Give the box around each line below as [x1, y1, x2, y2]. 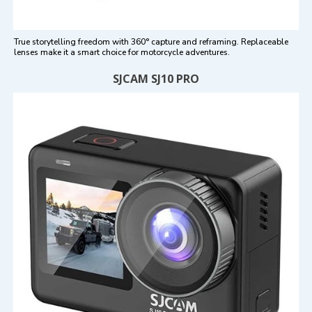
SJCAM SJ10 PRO [113, 71, 199, 87]
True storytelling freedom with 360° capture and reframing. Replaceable [14, 36, 288, 48]
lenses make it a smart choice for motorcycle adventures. [14, 47, 230, 58]
